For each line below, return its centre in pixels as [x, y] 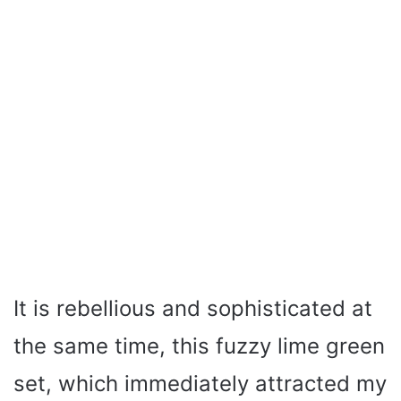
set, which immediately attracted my [200, 383]
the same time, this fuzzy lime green [199, 346]
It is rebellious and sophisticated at [193, 308]
